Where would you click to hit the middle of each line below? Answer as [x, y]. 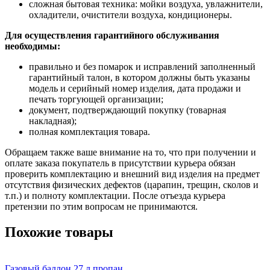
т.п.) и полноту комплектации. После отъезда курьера [115, 196]
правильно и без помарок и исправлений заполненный [142, 67]
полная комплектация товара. [89, 132]
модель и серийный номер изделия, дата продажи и [135, 89]
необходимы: [33, 46]
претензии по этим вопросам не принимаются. [101, 207]
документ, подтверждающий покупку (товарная [127, 110]
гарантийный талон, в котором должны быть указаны [140, 78]
